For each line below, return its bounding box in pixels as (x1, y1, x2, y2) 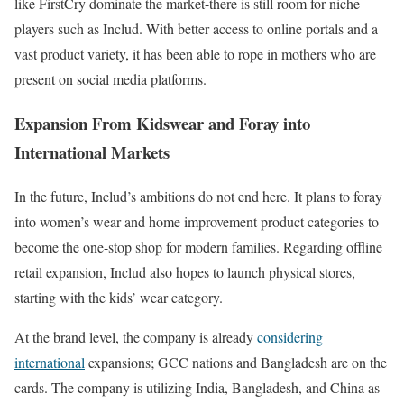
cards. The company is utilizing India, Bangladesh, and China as (14, 377, 380, 397)
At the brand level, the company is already (14, 326, 257, 346)
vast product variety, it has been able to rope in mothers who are (14, 44, 376, 64)
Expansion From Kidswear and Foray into (14, 110, 310, 135)
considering (257, 326, 323, 346)
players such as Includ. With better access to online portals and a (14, 19, 378, 39)
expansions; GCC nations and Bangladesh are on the (85, 352, 387, 372)
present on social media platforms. (14, 69, 207, 89)
